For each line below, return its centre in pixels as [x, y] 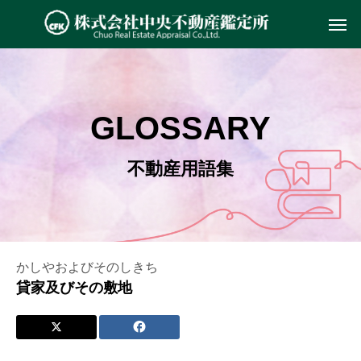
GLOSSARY [180, 128]
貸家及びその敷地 [74, 288]
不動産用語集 [180, 168]
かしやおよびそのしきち [87, 267]
